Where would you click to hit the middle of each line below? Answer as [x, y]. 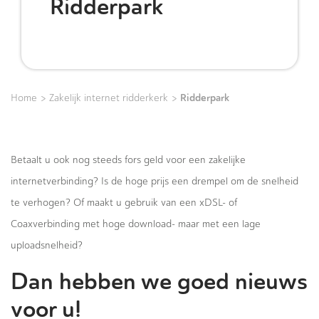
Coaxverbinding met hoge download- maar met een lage [136, 224]
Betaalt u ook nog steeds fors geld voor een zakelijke [128, 160]
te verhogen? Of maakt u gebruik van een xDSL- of [124, 203]
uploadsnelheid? [47, 245]
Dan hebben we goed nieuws [159, 282]
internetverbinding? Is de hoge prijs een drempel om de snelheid [155, 181]
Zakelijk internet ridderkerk [109, 98]
